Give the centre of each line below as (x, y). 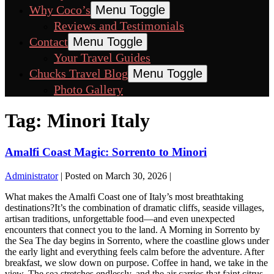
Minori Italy (98, 121)
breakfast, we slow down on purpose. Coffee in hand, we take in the (136, 262)
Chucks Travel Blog (79, 73)
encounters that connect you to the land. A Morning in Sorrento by (132, 229)
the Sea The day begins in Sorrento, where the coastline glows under (137, 240)
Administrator (31, 176)
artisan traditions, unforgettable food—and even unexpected (120, 218)
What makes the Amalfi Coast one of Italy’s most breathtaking (124, 196)
